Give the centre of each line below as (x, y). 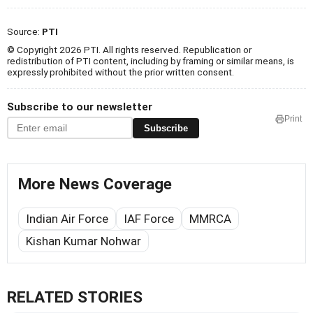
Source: (24, 32)
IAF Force (149, 219)
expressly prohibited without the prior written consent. (121, 72)
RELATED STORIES (75, 298)
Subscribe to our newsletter (80, 107)
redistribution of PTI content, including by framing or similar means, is (151, 61)
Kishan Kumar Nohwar (83, 241)
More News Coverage (95, 184)
